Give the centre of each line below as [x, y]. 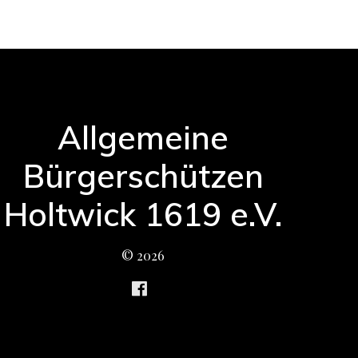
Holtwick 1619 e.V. [143, 214]
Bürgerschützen [143, 175]
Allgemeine [143, 137]
